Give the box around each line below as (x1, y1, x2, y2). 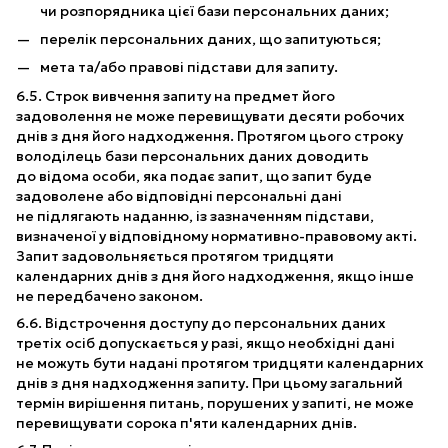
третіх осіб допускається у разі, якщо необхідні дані (16, 333, 395, 352)
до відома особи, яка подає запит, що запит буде (16, 166, 372, 185)
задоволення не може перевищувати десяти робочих (16, 106, 405, 125)
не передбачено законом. (16, 286, 203, 305)
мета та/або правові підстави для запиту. (40, 58, 338, 77)
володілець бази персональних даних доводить (16, 146, 369, 165)
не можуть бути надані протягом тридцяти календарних (16, 353, 424, 372)
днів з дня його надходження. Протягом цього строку (16, 126, 403, 145)
